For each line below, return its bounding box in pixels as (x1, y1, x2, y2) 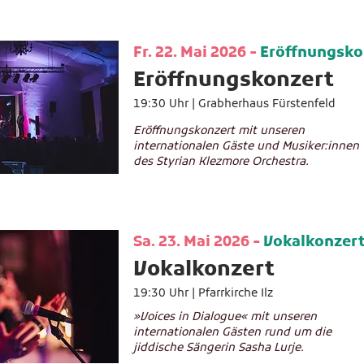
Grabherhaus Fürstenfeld (198, 97, 339, 112)
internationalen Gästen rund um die (133, 325, 331, 340)
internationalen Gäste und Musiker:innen (133, 139, 359, 154)
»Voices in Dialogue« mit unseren (133, 310, 317, 325)
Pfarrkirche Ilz (198, 286, 273, 301)
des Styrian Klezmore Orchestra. (133, 154, 312, 170)
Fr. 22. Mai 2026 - (133, 44, 260, 63)
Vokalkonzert (133, 257, 275, 284)
